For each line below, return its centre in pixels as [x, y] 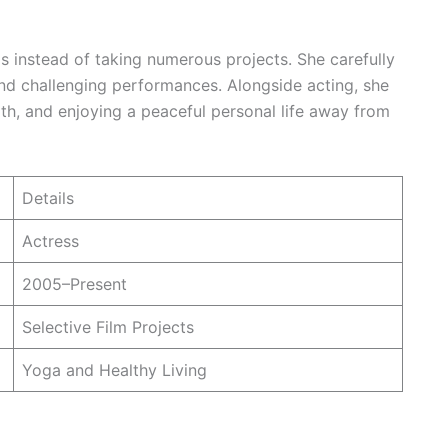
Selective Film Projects [108, 326]
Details [48, 197]
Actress [50, 240]
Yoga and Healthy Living [114, 369]
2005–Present [74, 283]
